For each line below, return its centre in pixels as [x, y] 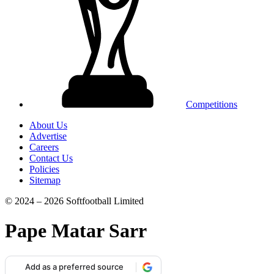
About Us [48, 125]
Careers [44, 147]
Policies [44, 169]
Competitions [212, 104]
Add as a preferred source [74, 267]
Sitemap [45, 180]
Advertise [48, 136]
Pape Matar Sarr [76, 231]
